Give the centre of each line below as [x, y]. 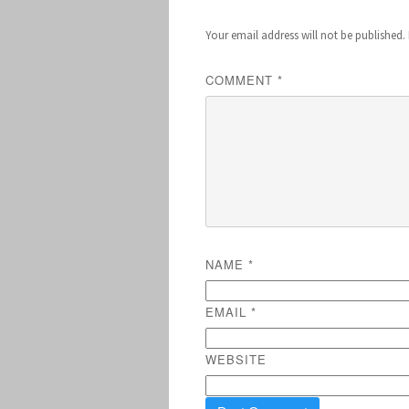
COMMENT [242, 80]
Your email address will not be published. [306, 36]
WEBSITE [236, 359]
